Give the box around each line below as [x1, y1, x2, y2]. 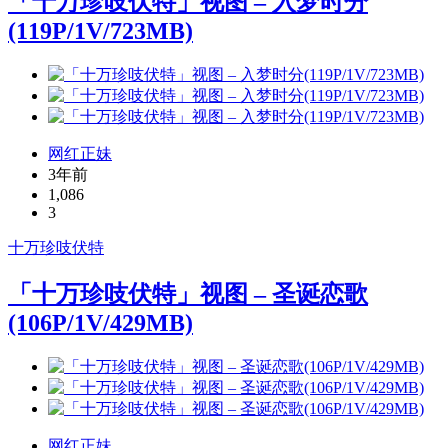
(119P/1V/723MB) [8, 17, 193, 44]
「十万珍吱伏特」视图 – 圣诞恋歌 [8, 281, 368, 308]
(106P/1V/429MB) [8, 310, 193, 337]
